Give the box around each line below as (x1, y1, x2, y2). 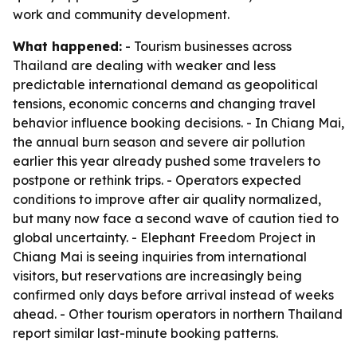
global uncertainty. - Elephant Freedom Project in (13, 229, 316, 245)
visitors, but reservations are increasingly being (13, 268, 302, 284)
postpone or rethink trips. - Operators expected (13, 172, 301, 188)
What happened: (13, 38, 122, 54)
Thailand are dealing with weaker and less (13, 57, 276, 73)
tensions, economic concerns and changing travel (13, 96, 316, 112)
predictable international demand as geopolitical (13, 76, 318, 92)
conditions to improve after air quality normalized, (13, 191, 321, 207)
